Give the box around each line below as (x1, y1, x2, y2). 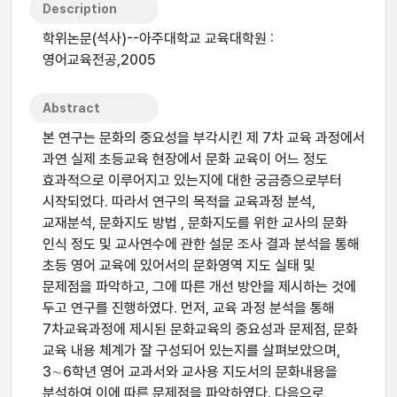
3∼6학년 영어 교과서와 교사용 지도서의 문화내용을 (43, 363, 338, 380)
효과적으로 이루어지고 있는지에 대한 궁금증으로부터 (43, 172, 342, 189)
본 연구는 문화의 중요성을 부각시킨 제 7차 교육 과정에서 (43, 129, 365, 146)
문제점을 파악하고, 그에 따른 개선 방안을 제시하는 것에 (43, 278, 356, 295)
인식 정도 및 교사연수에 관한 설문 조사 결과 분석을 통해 (43, 236, 360, 253)
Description (43, 2, 117, 16)
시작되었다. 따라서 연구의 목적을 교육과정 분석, (43, 193, 315, 210)
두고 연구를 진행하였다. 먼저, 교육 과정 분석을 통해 (43, 300, 335, 316)
